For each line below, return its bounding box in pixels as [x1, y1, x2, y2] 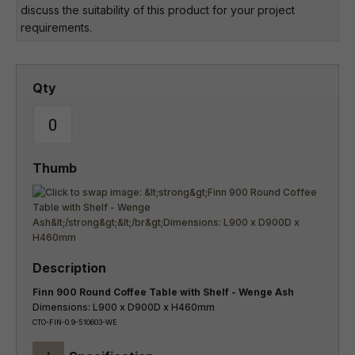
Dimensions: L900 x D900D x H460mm [32, 301, 215, 313]
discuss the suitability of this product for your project [21, 3, 295, 17]
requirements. [21, 21, 92, 34]
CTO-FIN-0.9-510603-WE [32, 318, 117, 326]
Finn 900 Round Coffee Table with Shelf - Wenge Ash [32, 286, 294, 298]
